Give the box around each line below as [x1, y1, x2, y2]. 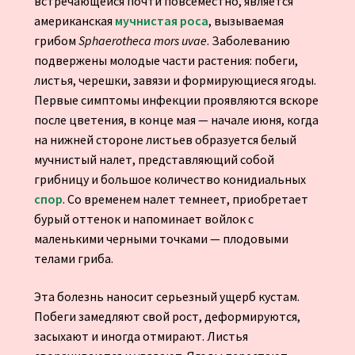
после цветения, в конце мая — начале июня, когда [33, 112, 319, 128]
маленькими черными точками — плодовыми [33, 231, 288, 247]
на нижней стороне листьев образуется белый [33, 132, 296, 148]
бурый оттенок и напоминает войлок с [33, 211, 254, 227]
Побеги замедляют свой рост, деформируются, [33, 308, 300, 325]
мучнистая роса [114, 13, 208, 29]
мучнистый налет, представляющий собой [33, 151, 274, 168]
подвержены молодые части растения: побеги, [33, 52, 298, 69]
